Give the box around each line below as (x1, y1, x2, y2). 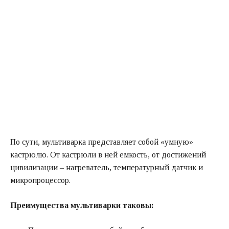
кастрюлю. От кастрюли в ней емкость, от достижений (10, 150, 206, 159)
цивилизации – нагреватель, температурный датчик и (10, 163, 203, 172)
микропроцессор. (10, 175, 71, 185)
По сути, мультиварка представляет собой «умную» (10, 137, 193, 146)
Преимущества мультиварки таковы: (10, 200, 154, 210)
